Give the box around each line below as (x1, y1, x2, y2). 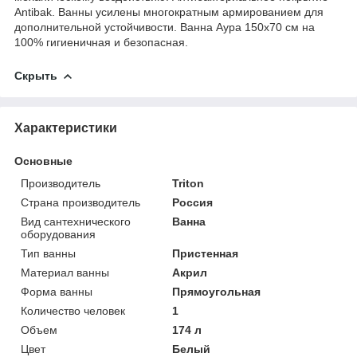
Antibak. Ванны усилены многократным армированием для (14, 5, 324, 18)
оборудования (21, 227, 96, 241)
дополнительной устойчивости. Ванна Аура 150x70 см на (14, 20, 315, 33)
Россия (172, 195, 214, 209)
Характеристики (14, 120, 117, 135)
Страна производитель (21, 195, 140, 209)
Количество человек (21, 304, 125, 317)
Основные (14, 154, 73, 167)
